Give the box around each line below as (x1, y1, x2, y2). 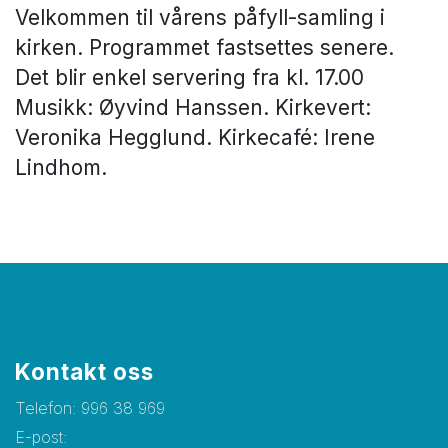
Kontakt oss (15, 358, 154, 385)
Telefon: (15, 398, 81, 418)
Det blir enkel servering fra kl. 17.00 (15, 65, 364, 90)
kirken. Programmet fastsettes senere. (15, 35, 394, 60)
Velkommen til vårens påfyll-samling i (15, 5, 385, 30)
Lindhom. (15, 155, 107, 180)
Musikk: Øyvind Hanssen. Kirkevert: (15, 95, 371, 120)
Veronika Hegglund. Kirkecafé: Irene (15, 125, 375, 150)
